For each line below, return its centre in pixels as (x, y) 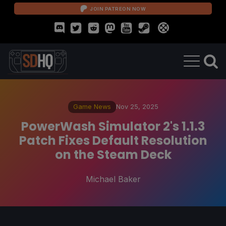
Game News (92, 106)
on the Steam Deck (113, 154)
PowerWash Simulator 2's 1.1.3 (113, 126)
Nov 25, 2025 (137, 106)
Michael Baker (113, 179)
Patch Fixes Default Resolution (113, 140)
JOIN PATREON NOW (118, 9)
